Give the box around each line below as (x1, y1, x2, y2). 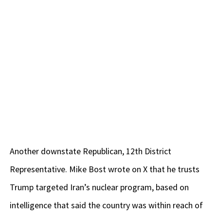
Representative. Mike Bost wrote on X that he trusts (10, 163, 200, 175)
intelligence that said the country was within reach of (10, 200, 203, 211)
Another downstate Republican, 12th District (10, 145, 171, 157)
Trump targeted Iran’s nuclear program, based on (10, 182, 189, 193)
